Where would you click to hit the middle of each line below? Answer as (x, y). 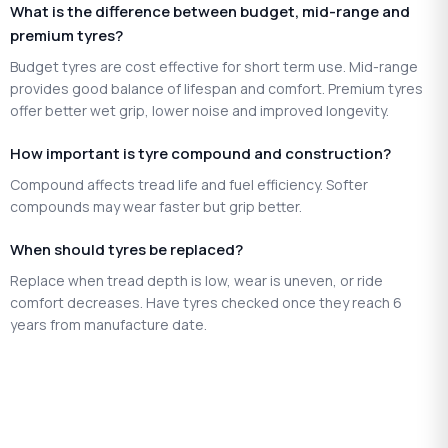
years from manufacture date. (108, 324)
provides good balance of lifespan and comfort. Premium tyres (216, 88)
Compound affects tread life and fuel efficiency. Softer (189, 184)
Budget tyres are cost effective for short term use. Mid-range (214, 66)
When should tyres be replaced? (126, 249)
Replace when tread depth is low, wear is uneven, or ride (196, 280)
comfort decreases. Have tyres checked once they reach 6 (206, 302)
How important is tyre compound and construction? (200, 153)
